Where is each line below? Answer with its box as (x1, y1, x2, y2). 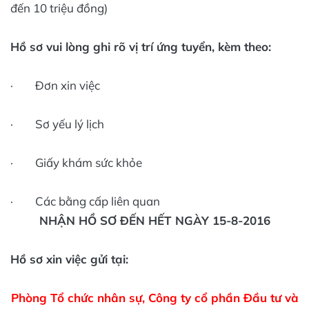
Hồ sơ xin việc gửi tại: (10, 252, 128, 267)
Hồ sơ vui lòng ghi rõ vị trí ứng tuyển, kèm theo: (10, 39, 271, 54)
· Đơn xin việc (10, 78, 100, 93)
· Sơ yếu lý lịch (10, 117, 104, 132)
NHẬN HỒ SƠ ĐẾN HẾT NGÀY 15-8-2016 (39, 213, 270, 228)
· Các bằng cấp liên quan (10, 194, 160, 209)
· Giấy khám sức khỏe (10, 155, 142, 170)
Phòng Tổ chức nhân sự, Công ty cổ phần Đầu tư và (10, 290, 299, 306)
